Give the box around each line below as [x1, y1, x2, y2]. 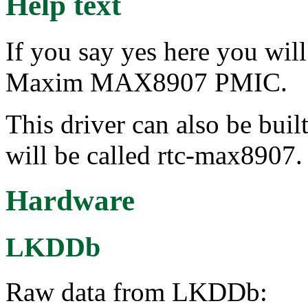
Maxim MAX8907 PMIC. [5, 67, 287, 97]
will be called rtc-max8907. [5, 140, 302, 170]
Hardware [5, 184, 135, 217]
